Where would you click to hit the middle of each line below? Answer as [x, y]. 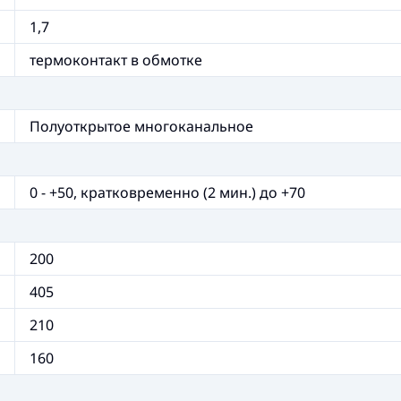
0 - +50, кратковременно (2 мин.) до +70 [167, 192]
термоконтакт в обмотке [116, 60]
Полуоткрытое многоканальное [141, 126]
